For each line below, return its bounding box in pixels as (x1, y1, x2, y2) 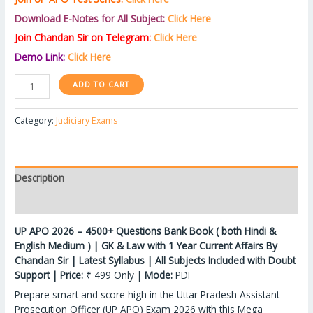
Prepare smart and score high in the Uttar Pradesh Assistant (15, 288, 280, 302)
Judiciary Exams (56, 114, 118, 126)
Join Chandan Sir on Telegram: (15, 31, 152, 45)
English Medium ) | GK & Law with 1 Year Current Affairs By (15, 239, 278, 253)
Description (15, 171, 65, 185)
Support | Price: (15, 268, 84, 282)
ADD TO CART (73, 78, 131, 89)
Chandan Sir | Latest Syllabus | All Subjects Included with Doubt (15, 254, 296, 268)
